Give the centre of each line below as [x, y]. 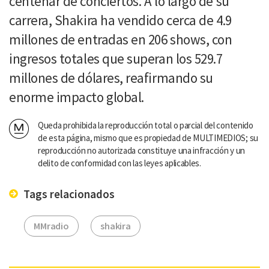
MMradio [52, 225]
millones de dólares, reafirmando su [111, 77]
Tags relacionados [68, 194]
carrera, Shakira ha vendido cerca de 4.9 [120, 20]
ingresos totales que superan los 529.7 [116, 58]
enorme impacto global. [77, 97]
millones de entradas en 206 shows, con [121, 39]
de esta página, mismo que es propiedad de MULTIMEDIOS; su [148, 138]
